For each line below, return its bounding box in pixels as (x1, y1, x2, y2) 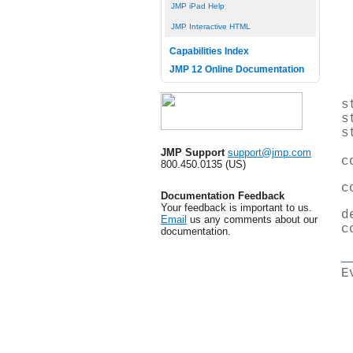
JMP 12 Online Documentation (169, 65, 304, 74)
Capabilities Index (169, 46, 249, 56)
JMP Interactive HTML (170, 22, 251, 32)
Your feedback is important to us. (161, 202, 312, 214)
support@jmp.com (228, 147, 311, 159)
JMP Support (161, 147, 225, 159)
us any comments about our (187, 214, 318, 226)
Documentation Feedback (161, 190, 284, 203)
